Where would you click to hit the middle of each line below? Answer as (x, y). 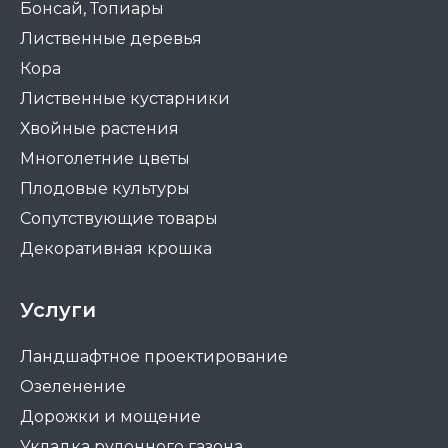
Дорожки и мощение (110, 417)
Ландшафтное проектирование (154, 357)
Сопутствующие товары (119, 219)
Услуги (58, 310)
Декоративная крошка (116, 249)
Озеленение (73, 387)
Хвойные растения (99, 129)
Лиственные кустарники (125, 99)
